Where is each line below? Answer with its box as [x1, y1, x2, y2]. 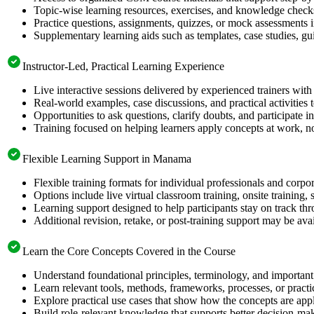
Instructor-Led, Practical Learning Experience [22, 60, 224, 72]
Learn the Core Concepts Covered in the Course [22, 245, 235, 257]
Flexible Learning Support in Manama [22, 152, 191, 165]
